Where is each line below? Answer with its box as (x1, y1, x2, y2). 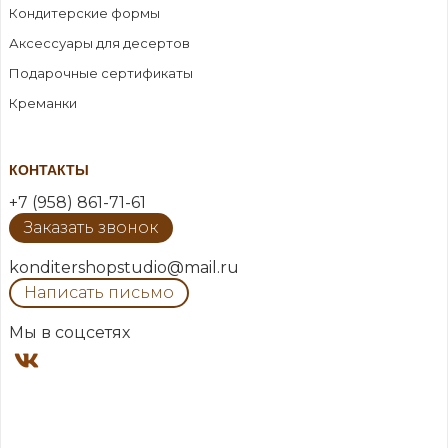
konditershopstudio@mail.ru (8, 258, 239, 278)
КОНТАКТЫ (8, 162, 89, 179)
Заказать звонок (23, 218, 158, 238)
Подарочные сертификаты (8, 65, 193, 82)
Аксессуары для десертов (8, 35, 190, 52)
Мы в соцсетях (8, 323, 130, 343)
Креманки (8, 95, 77, 112)
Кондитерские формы (8, 5, 160, 22)
